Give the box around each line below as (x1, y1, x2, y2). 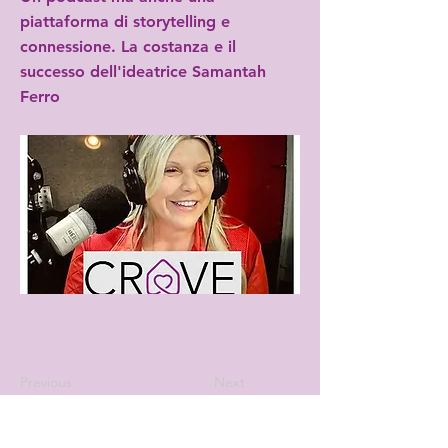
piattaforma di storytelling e (20, 12, 230, 31)
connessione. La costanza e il (20, 37, 236, 56)
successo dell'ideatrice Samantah (20, 62, 266, 81)
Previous (20, 373, 72, 391)
